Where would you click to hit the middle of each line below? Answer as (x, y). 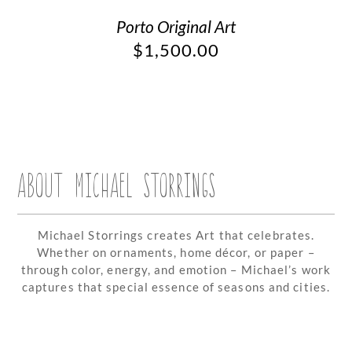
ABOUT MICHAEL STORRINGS (117, 183)
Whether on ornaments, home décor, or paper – (176, 252)
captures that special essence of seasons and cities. (176, 286)
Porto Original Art (176, 26)
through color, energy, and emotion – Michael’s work (176, 269)
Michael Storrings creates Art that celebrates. (176, 235)
